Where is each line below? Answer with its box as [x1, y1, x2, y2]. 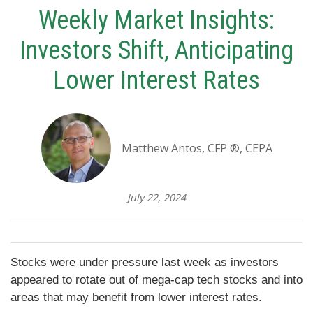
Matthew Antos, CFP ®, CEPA [121, 140, 272, 156]
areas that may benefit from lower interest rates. [10, 291, 262, 305]
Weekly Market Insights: [38, 6, 275, 36]
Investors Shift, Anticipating [20, 36, 293, 66]
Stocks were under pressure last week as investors [10, 256, 279, 270]
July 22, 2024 [127, 191, 186, 205]
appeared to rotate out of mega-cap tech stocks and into [10, 273, 303, 287]
